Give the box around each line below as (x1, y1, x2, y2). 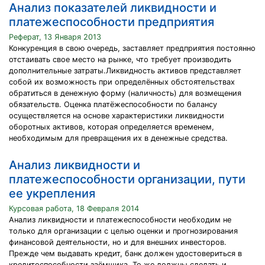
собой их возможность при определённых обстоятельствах (9, 77, 235, 86)
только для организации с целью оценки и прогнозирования (9, 227, 238, 235)
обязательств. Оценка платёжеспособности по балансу (9, 100, 217, 109)
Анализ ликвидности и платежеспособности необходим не (9, 215, 231, 224)
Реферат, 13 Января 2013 (9, 33, 101, 41)
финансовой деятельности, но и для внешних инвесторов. (9, 238, 227, 247)
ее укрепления (9, 186, 95, 201)
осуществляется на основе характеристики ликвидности (9, 111, 224, 120)
